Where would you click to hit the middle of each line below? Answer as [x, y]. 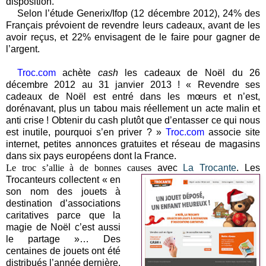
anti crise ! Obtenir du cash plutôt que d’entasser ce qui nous [133, 120]
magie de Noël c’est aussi [64, 227]
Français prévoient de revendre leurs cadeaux [104, 25]
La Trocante [210, 167]
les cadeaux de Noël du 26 [189, 72]
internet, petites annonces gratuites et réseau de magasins [133, 144]
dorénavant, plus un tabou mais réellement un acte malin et [133, 108]
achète [77, 72]
